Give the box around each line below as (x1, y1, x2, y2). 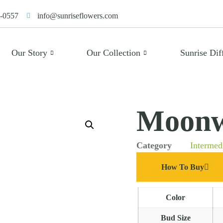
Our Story (11, 47, 47, 58)
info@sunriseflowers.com (37, 11, 118, 20)
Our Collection (87, 47, 141, 58)
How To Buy (161, 163, 204, 171)
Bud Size (160, 214, 191, 222)
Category (136, 140, 172, 150)
